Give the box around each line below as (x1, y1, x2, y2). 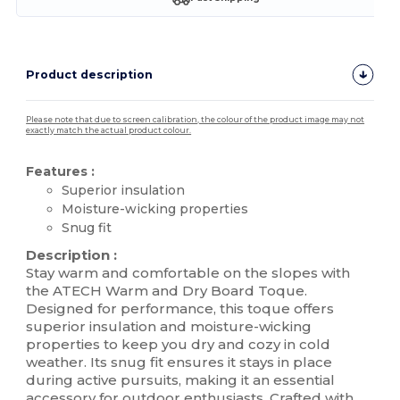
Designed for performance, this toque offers (26, 299, 335, 317)
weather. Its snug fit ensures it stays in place (26, 353, 333, 371)
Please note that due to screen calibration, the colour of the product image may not (26, 114, 365, 124)
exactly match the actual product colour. (26, 125, 192, 135)
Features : (26, 162, 96, 179)
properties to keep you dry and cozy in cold (26, 335, 331, 353)
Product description (26, 67, 154, 81)
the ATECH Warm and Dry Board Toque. (26, 281, 308, 299)
